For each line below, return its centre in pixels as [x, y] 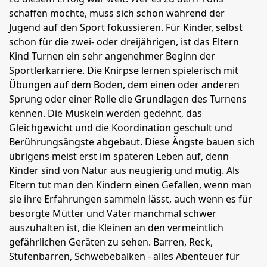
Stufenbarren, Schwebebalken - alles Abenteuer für [124, 256]
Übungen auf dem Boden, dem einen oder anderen [124, 85]
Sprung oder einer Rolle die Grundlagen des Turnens [128, 99]
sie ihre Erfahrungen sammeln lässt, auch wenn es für [131, 199]
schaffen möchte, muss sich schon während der [117, 13]
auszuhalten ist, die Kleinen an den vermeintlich [116, 228]
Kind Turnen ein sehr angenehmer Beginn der [112, 56]
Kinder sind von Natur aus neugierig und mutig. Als [124, 170]
